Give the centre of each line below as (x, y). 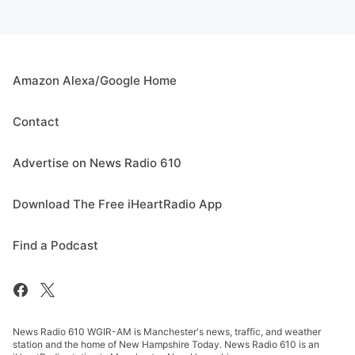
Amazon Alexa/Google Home (95, 80)
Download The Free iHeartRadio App (117, 204)
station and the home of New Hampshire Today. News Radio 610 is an (166, 344)
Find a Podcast (55, 245)
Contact (36, 122)
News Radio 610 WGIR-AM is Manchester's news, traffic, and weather (167, 332)
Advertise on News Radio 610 (97, 163)
